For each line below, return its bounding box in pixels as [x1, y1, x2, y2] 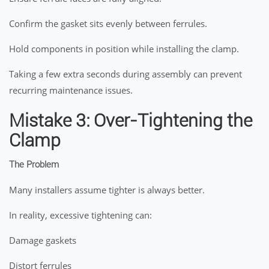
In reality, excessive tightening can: [9, 209, 152, 221]
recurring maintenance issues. [9, 84, 133, 96]
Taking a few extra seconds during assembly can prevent [9, 68, 242, 80]
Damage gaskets [9, 234, 76, 246]
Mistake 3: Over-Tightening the [9, 110, 252, 131]
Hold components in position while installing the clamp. [9, 43, 239, 55]
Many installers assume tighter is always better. [9, 184, 205, 196]
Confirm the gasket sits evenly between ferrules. [9, 17, 207, 29]
